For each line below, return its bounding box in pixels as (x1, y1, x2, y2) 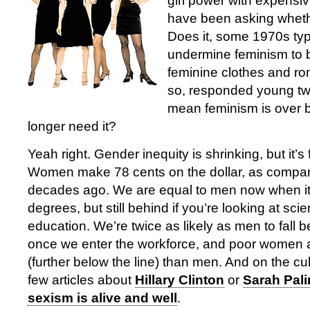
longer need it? (28, 119, 116, 134)
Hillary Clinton (135, 273, 224, 287)
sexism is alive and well (28, 291, 177, 305)
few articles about (28, 273, 135, 287)
